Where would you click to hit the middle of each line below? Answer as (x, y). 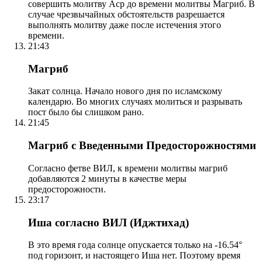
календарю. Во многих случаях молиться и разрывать (135, 102)
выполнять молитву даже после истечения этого (125, 25)
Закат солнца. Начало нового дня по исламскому (125, 91)
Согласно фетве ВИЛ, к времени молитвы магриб (128, 168)
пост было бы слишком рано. (86, 112)
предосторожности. (67, 189)
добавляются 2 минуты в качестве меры (107, 178)
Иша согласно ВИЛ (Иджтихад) (108, 222)
